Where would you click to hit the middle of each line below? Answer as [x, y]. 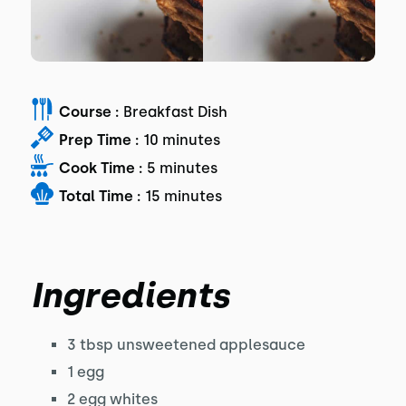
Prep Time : [98, 140]
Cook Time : [100, 168]
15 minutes [183, 196]
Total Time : [99, 196]
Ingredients [130, 295]
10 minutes [181, 140]
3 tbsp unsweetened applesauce [186, 345]
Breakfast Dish [175, 111]
